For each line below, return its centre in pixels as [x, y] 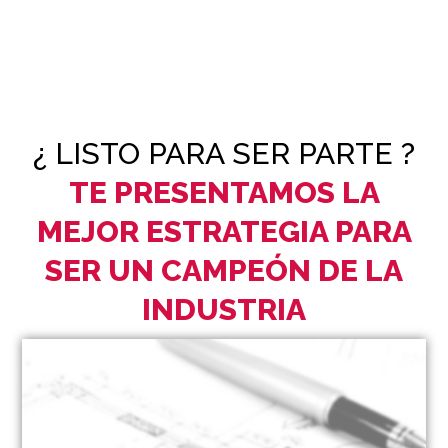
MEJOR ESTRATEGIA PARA [224, 231]
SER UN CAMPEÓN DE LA [224, 270]
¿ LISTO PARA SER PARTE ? [224, 153]
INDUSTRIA [224, 309]
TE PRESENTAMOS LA [224, 192]
